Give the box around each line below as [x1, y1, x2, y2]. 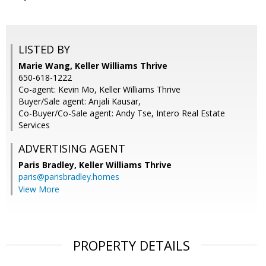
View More [18, 183, 59, 195]
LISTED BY [18, 42, 70, 57]
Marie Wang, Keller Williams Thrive [18, 60, 167, 72]
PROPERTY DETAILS [73, 236, 190, 255]
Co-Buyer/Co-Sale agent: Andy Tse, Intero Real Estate [18, 107, 225, 119]
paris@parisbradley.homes [18, 171, 119, 183]
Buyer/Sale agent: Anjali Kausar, [18, 96, 141, 107]
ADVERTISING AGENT [18, 141, 125, 156]
